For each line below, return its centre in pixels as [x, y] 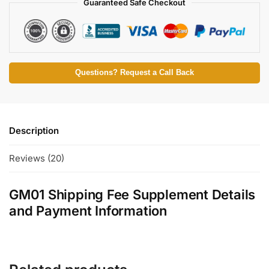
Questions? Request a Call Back [134, 73]
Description [34, 131]
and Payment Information [88, 210]
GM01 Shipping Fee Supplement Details [132, 194]
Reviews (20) [37, 158]
